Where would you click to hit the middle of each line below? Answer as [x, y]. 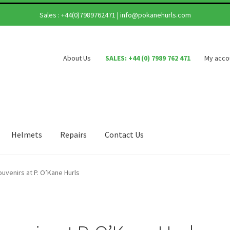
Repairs [74, 135]
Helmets [27, 135]
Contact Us [124, 135]
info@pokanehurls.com [155, 15]
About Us [77, 58]
